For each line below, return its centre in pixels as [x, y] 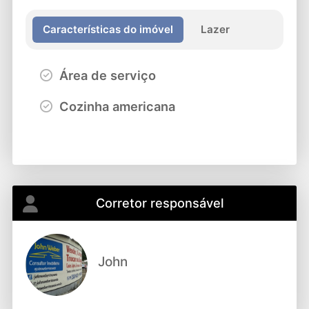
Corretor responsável [160, 203]
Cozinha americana [115, 106]
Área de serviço [106, 75]
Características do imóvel [108, 29]
